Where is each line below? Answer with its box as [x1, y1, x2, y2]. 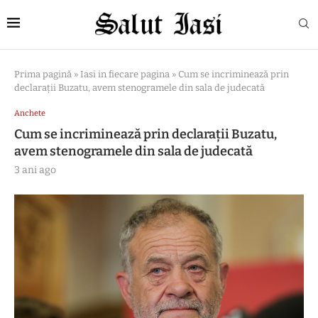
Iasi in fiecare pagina [80, 68, 170, 79]
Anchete [14, 108, 45, 118]
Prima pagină [14, 68, 72, 79]
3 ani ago [14, 163, 56, 176]
